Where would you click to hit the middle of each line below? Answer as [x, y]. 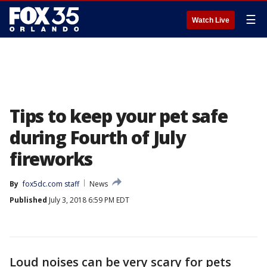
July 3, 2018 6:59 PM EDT [88, 200]
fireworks [51, 159]
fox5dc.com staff [51, 184]
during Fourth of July [97, 137]
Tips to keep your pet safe [119, 116]
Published [28, 200]
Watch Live [211, 20]
